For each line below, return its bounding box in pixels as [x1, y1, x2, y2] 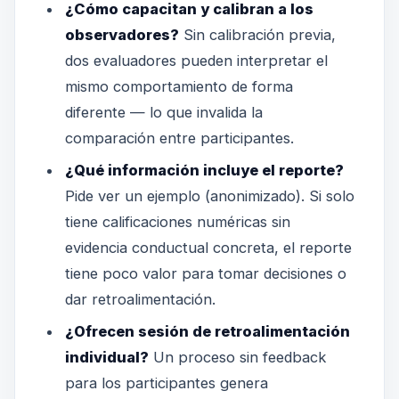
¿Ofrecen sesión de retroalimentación [64, 322, 350, 340]
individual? [64, 347, 149, 366]
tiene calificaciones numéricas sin [64, 212, 290, 231]
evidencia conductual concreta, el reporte [64, 238, 352, 256]
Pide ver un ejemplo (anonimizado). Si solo [64, 186, 354, 205]
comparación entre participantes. [64, 128, 294, 147]
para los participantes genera [64, 373, 268, 392]
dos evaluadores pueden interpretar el [64, 51, 328, 69]
